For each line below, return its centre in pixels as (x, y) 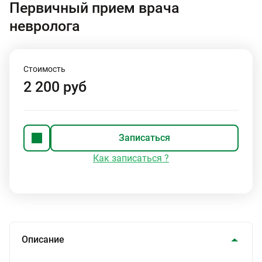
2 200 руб (55, 87)
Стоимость (44, 69)
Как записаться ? (131, 158)
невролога (45, 26)
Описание (43, 239)
